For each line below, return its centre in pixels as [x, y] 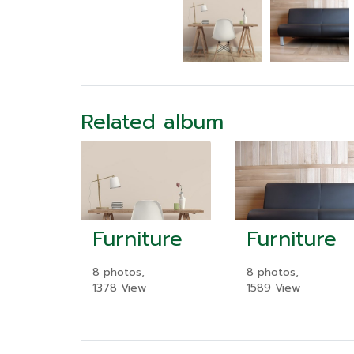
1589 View [273, 288]
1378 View [119, 288]
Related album [152, 122]
